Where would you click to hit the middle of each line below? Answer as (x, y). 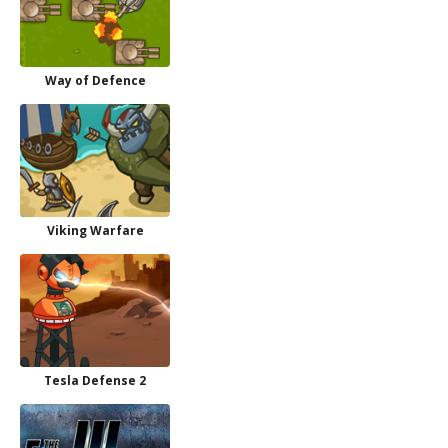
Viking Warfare (95, 230)
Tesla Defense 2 (95, 380)
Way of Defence (95, 80)
